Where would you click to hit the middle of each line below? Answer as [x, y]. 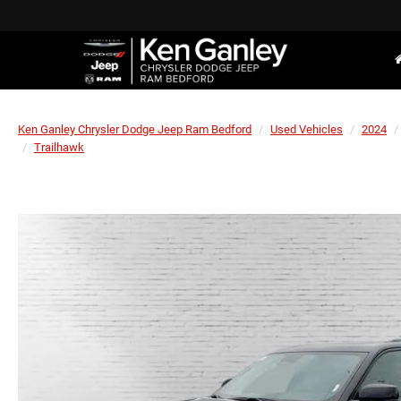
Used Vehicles [307, 129]
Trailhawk [59, 147]
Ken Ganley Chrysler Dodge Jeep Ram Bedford [135, 129]
